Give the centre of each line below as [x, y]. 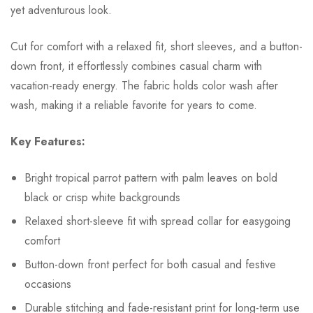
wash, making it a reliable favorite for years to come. [134, 105]
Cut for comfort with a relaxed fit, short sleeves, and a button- [156, 47]
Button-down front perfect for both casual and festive [150, 265]
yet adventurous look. [61, 10]
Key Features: [48, 142]
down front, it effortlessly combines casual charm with [136, 66]
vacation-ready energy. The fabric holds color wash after [144, 86]
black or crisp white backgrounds [102, 198]
